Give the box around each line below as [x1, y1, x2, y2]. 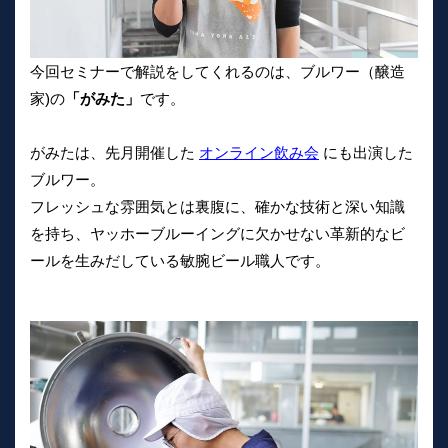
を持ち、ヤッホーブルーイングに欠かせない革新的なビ [30, 224, 405, 242]
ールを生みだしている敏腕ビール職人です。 [30, 251, 330, 269]
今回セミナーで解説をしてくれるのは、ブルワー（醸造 [30, 62, 405, 80]
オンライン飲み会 [199, 143, 319, 161]
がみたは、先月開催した [30, 143, 199, 161]
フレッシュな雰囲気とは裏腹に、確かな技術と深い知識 [30, 197, 405, 215]
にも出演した [319, 143, 413, 161]
